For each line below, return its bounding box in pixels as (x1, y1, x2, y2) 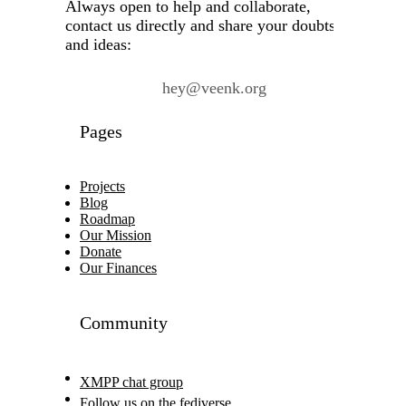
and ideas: (65, 34, 131, 53)
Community (80, 312, 168, 333)
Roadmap (80, 210, 135, 227)
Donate (80, 243, 121, 259)
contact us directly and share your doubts (65, 15, 335, 34)
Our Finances (80, 259, 157, 275)
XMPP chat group (80, 373, 183, 390)
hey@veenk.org (161, 79, 266, 97)
